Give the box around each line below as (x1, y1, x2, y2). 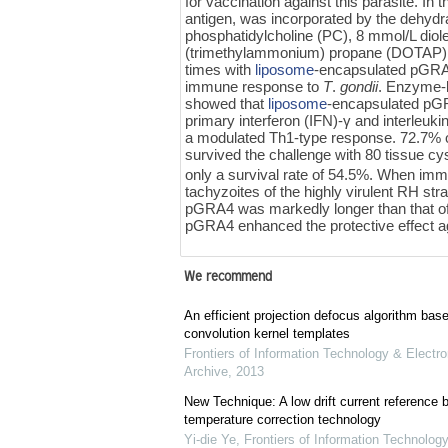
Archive (183, 364, 228, 380)
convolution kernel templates (183, 326, 350, 342)
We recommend (183, 270, 272, 287)
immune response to (185, 77, 324, 95)
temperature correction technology (183, 412, 381, 428)
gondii (340, 77, 379, 95)
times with (185, 60, 256, 78)
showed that (185, 94, 269, 112)
